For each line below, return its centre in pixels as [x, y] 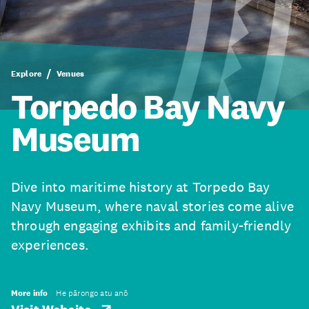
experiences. [50, 245]
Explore [27, 74]
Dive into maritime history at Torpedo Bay [141, 187]
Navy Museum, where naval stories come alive [152, 206]
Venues [71, 74]
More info [30, 293]
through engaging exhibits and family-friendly [151, 226]
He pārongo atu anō [92, 293]
